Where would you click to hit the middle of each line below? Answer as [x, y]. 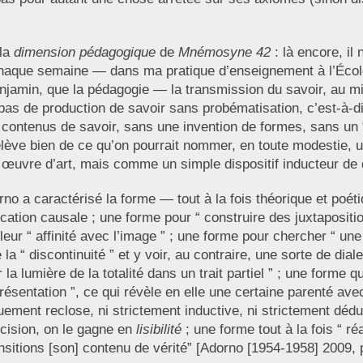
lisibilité [158, 330]
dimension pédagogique [84, 53]
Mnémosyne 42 [224, 53]
